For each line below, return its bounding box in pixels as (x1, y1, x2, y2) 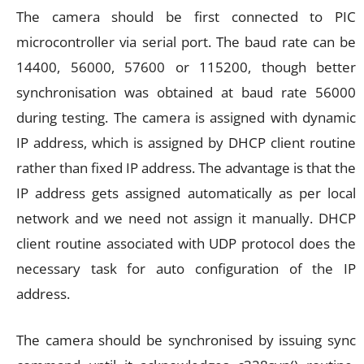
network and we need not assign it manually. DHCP (16, 209, 356, 228)
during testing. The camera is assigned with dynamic (16, 108, 356, 128)
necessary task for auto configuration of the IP (16, 259, 356, 279)
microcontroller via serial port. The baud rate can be (16, 32, 356, 52)
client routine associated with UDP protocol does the (16, 234, 356, 253)
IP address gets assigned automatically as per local (16, 184, 356, 203)
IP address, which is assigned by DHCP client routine (16, 133, 356, 153)
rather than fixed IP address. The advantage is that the (16, 158, 356, 178)
